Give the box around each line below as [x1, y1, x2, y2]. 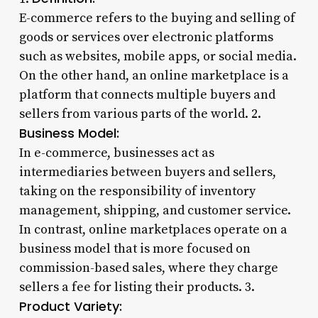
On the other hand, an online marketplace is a [18, 67, 289, 84]
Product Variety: [18, 297, 122, 315]
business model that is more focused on [18, 240, 251, 257]
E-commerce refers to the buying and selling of [18, 9, 295, 26]
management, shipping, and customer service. [18, 202, 291, 219]
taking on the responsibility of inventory [18, 182, 256, 199]
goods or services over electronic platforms [18, 28, 273, 45]
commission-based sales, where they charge [18, 259, 278, 276]
